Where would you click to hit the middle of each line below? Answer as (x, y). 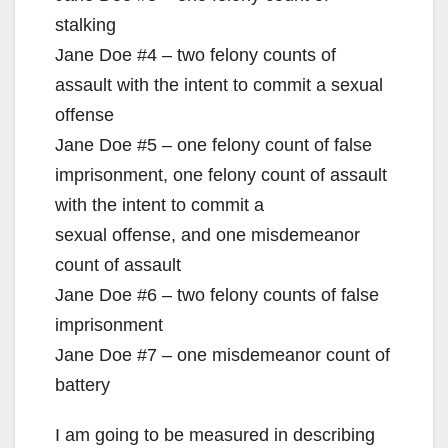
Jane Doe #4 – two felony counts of (195, 54)
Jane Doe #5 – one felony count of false (213, 144)
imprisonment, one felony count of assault (221, 174)
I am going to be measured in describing (215, 434)
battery (82, 384)
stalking (85, 24)
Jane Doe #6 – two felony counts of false (217, 294)
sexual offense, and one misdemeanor (207, 234)
